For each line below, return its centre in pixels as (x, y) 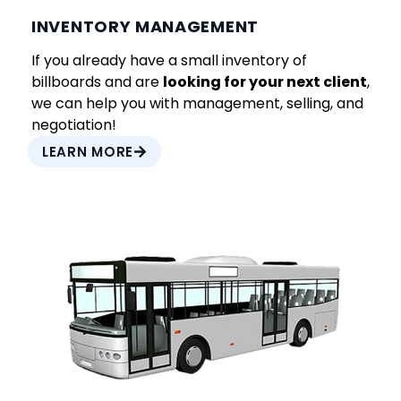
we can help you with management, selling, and (197, 103)
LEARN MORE (88, 151)
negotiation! (74, 124)
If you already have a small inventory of (169, 60)
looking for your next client (265, 81)
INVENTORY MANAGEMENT (145, 26)
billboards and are (97, 81)
